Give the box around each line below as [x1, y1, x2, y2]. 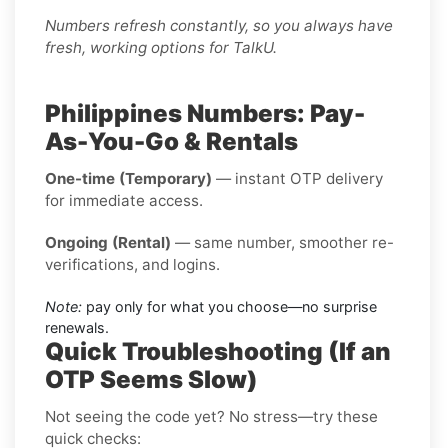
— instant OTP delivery [212, 168, 383, 188]
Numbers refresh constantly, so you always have [45, 15, 393, 35]
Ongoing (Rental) [45, 232, 171, 252]
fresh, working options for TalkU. [45, 37, 277, 57]
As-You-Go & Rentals [45, 126, 298, 156]
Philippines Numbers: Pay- [45, 98, 365, 128]
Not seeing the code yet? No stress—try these [45, 406, 378, 426]
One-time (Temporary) [45, 168, 212, 188]
